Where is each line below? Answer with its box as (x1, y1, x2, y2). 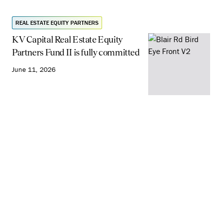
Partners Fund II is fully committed (12, 47, 140, 57)
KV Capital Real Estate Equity (12, 34, 123, 45)
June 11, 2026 (12, 64, 55, 74)
